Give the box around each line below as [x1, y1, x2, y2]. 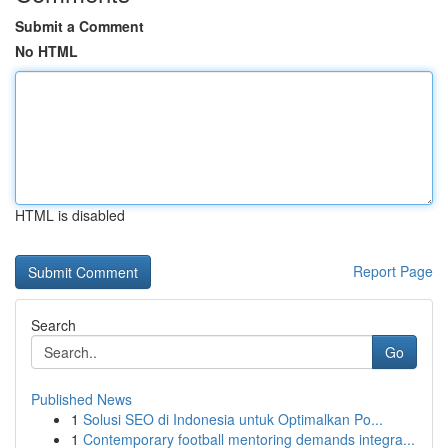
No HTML [15, 41, 78, 61]
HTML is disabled [15, 205, 125, 225]
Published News [31, 389, 132, 409]
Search [31, 315, 76, 335]
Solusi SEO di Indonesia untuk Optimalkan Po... [83, 409, 383, 429]
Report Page [353, 261, 433, 281]
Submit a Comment [15, 16, 144, 36]
